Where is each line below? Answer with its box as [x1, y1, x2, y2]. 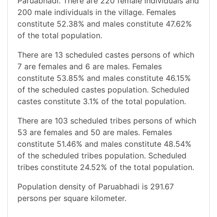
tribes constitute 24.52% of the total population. [17, 162, 194, 172]
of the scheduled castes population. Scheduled [17, 84, 189, 94]
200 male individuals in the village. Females [17, 7, 176, 17]
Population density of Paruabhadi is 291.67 [17, 181, 174, 191]
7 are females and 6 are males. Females [17, 61, 162, 71]
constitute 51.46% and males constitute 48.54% [17, 139, 191, 149]
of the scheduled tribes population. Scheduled [17, 150, 186, 160]
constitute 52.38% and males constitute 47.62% [17, 18, 192, 29]
